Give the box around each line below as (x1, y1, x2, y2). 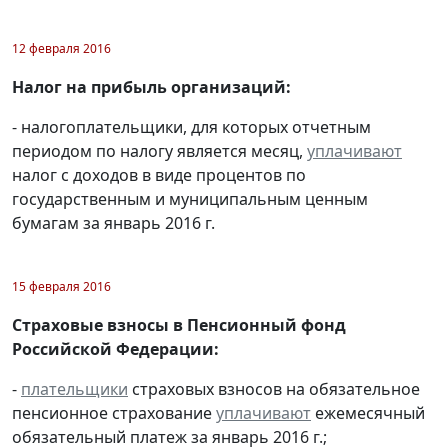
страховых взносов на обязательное (128, 378, 420, 401)
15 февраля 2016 (12, 278, 111, 296)
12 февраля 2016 (12, 40, 111, 58)
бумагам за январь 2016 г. (12, 212, 215, 235)
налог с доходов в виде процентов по (12, 164, 306, 187)
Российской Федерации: (12, 338, 219, 361)
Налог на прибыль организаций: (12, 76, 291, 99)
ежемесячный (311, 402, 425, 425)
